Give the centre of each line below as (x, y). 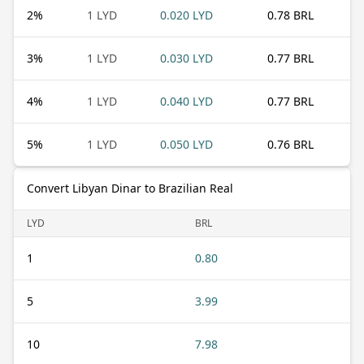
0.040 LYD (186, 101)
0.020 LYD (186, 15)
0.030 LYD (186, 58)
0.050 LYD (186, 144)
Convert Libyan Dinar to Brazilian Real (130, 188)
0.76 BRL (290, 144)
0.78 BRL (290, 15)
